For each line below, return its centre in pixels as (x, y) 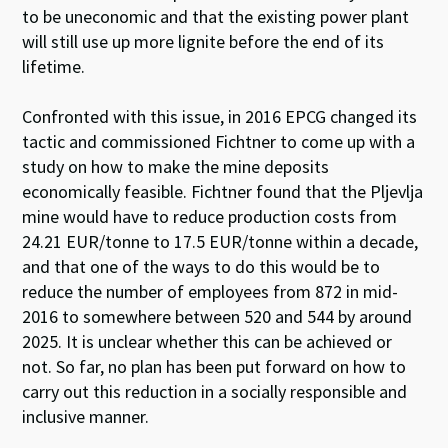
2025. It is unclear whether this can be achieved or (207, 342)
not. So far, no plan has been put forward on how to (214, 367)
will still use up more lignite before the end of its (203, 42)
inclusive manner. (86, 417)
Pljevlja (397, 192)
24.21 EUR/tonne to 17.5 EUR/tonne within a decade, (220, 242)
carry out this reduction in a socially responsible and (215, 392)
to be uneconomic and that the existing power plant (216, 17)
